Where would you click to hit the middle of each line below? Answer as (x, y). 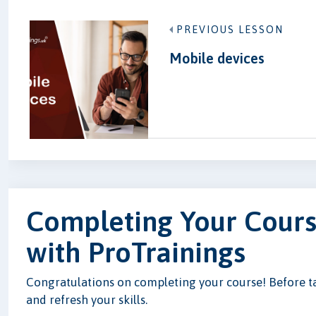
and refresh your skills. (87, 299)
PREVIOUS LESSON (230, 30)
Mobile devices (217, 58)
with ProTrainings (136, 252)
